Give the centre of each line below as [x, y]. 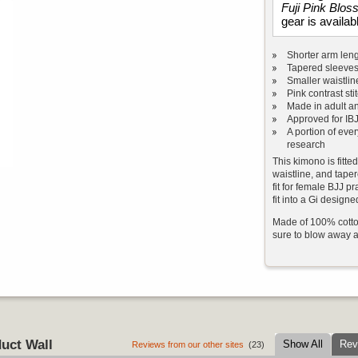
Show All [303, 344]
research [306, 145]
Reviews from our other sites [188, 344]
